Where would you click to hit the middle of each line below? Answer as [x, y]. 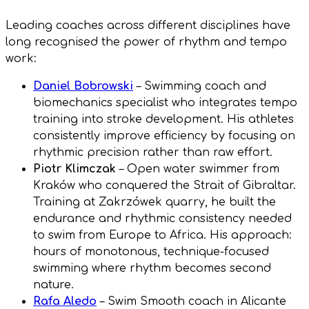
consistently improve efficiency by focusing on [164, 136]
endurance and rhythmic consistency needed [162, 218]
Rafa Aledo [65, 301]
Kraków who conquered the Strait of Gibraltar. [165, 185]
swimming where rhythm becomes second [152, 268]
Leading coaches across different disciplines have [148, 25]
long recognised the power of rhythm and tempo [146, 42]
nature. [53, 285]
